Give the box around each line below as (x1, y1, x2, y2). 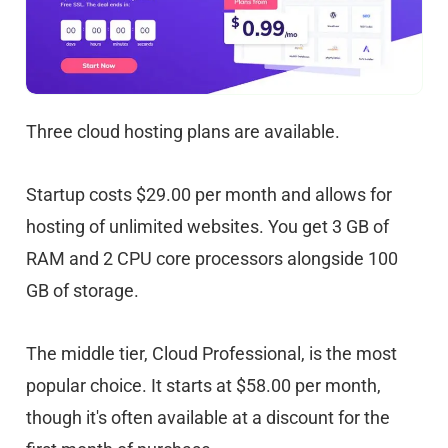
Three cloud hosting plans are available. (26, 120, 340, 142)
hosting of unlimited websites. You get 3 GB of (26, 215, 389, 237)
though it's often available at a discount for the (26, 406, 390, 428)
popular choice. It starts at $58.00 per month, (26, 374, 381, 396)
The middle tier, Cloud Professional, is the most (26, 342, 397, 364)
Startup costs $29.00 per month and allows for (26, 183, 392, 205)
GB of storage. (26, 279, 139, 301)
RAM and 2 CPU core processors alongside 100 (26, 247, 398, 269)
